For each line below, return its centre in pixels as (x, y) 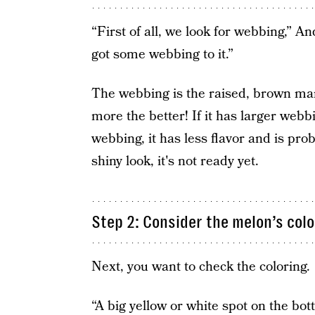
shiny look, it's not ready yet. (175, 161)
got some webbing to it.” (162, 54)
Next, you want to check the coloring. (200, 267)
